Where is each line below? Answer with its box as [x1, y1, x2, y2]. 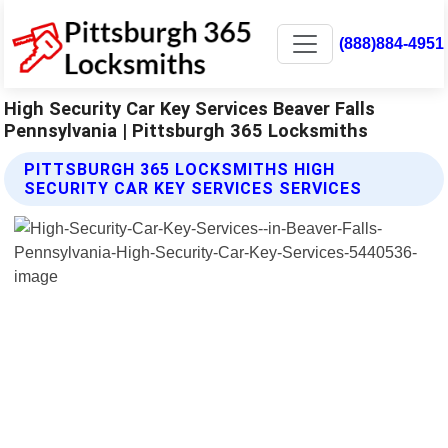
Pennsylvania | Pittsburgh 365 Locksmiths [4, 119, 369, 141]
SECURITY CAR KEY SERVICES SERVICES [24, 178, 363, 198]
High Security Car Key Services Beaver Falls [4, 97, 376, 119]
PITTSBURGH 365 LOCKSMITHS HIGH [24, 159, 336, 179]
